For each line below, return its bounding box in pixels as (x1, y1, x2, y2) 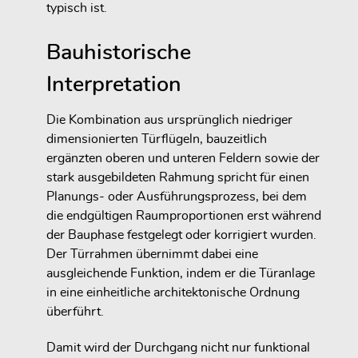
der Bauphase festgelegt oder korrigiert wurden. (46, 229, 316, 242)
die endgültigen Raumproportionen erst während (46, 209, 321, 223)
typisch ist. (46, 2, 107, 15)
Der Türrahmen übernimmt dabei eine (46, 248, 258, 261)
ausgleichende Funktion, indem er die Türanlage (46, 267, 315, 280)
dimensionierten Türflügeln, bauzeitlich (46, 133, 267, 146)
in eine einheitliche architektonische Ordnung (46, 286, 300, 300)
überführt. (46, 305, 104, 319)
